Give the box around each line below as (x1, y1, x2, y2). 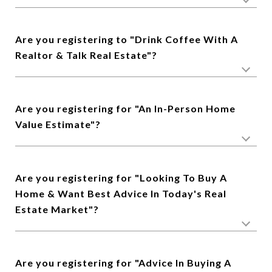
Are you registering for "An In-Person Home (15, 103, 236, 114)
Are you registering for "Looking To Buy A (15, 172, 227, 183)
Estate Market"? (15, 203, 99, 215)
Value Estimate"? (15, 118, 101, 130)
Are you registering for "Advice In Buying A (15, 257, 231, 268)
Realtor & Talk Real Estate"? (15, 49, 157, 61)
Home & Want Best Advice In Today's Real (15, 188, 226, 199)
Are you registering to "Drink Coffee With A (15, 33, 238, 45)
